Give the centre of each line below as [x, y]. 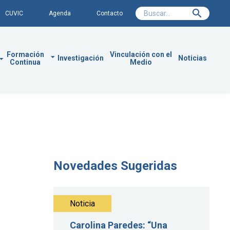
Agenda [60, 13]
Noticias [193, 58]
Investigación [81, 58]
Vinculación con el [141, 54]
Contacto [110, 13]
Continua [25, 62]
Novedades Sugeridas [115, 166]
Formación [25, 54]
